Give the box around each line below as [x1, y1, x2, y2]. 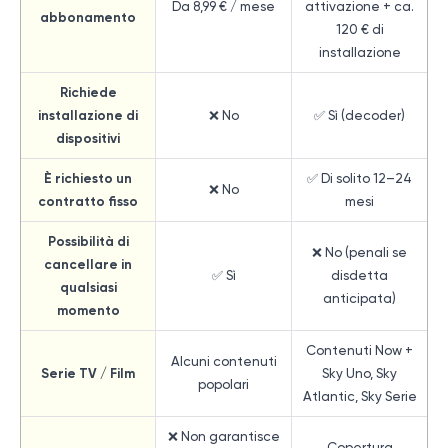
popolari [198, 376, 249, 392]
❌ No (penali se [312, 244, 407, 260]
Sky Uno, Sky [322, 365, 397, 381]
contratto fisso [38, 192, 138, 210]
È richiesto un [44, 169, 132, 187]
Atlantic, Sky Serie [302, 388, 417, 404]
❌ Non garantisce [167, 428, 280, 444]
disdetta [331, 267, 388, 283]
